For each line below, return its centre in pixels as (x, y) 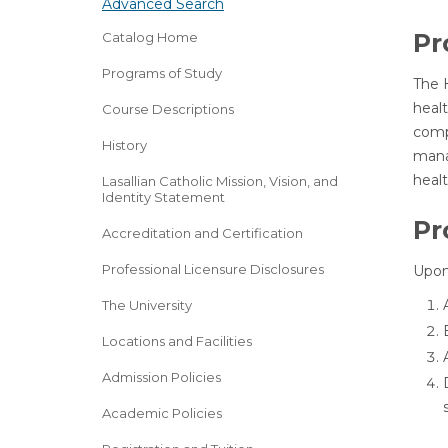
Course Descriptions (168, 109)
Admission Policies (161, 377)
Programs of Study (162, 73)
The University (147, 305)
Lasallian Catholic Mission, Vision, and (220, 181)
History (124, 145)
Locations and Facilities (177, 341)
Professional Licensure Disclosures (213, 269)
